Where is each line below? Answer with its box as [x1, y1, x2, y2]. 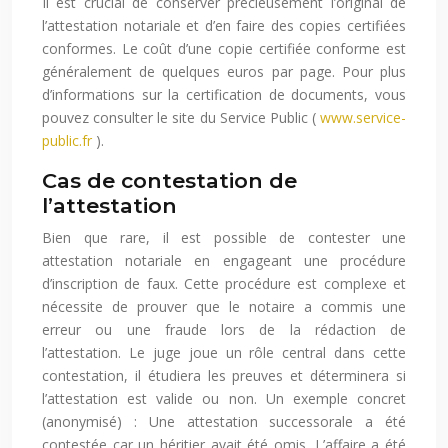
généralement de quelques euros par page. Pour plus [42, 62, 406, 82]
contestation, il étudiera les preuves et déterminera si [42, 366, 406, 386]
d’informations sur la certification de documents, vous [42, 85, 406, 105]
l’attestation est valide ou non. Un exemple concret [42, 389, 406, 409]
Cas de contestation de [42, 168, 297, 194]
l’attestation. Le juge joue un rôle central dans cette [42, 343, 406, 363]
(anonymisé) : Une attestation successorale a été [42, 412, 406, 432]
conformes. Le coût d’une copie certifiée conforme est [42, 39, 406, 59]
